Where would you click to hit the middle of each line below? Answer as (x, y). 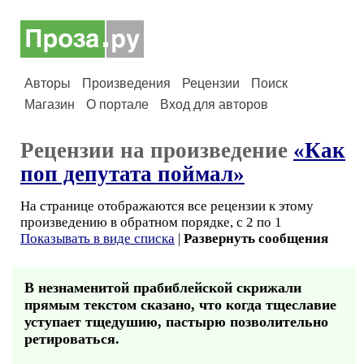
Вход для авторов (214, 104)
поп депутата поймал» (132, 174)
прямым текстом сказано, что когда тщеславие (180, 305)
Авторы (48, 83)
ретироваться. (72, 339)
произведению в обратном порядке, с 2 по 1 (151, 222)
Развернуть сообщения (256, 238)
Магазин (50, 104)
